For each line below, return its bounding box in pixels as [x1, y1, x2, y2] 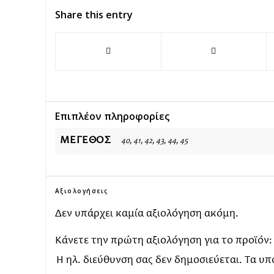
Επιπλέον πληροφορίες [54, 109, 169, 123]
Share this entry [54, 7, 133, 21]
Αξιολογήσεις [54, 186, 108, 195]
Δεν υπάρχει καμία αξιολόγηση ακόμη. [54, 208, 239, 220]
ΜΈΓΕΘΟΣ [59, 135, 111, 146]
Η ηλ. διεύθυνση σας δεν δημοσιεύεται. [56, 255, 242, 267]
